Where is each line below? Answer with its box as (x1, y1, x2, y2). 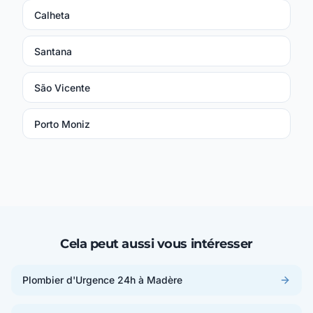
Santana (34, 45, 72, 58)
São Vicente (34, 82, 90, 94)
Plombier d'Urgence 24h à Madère (22, 274, 182, 286)
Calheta (34, 9, 70, 22)
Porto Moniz (34, 118, 90, 131)
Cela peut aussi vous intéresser (59, 236, 254, 252)
